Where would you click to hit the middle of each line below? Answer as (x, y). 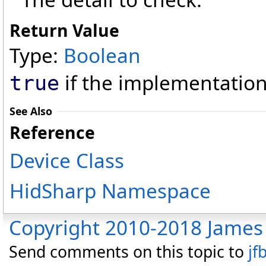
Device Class (67, 161)
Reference (52, 133)
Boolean (102, 56)
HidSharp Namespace (110, 191)
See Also (31, 111)
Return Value (64, 31)
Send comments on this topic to (129, 252)
